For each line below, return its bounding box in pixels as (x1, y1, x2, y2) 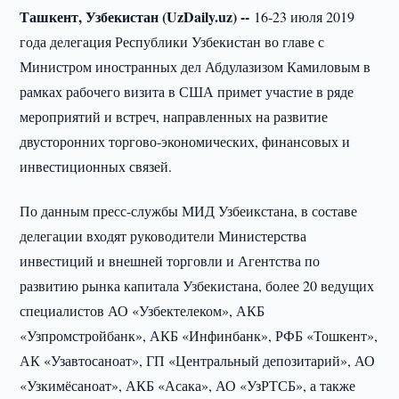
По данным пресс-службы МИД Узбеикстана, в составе (20, 201, 358, 220)
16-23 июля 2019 (254, 7, 355, 26)
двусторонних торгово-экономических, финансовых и (20, 132, 351, 151)
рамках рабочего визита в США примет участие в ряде (20, 82, 354, 101)
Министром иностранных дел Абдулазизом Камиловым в (20, 57, 371, 76)
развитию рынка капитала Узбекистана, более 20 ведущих (20, 276, 375, 295)
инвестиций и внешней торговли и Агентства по (20, 251, 321, 270)
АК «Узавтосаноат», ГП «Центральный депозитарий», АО (20, 351, 376, 370)
